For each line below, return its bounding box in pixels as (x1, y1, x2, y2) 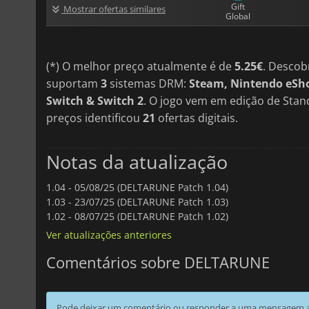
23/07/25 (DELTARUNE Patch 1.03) (74, 195, 228, 208)
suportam (46, 75, 101, 91)
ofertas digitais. (155, 110, 238, 126)
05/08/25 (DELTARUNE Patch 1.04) (74, 180, 228, 194)
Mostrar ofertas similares (61, 2, 166, 15)
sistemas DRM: (107, 75, 189, 91)
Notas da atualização (46, 148, 228, 175)
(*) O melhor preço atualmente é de (46, 58, 235, 74)
